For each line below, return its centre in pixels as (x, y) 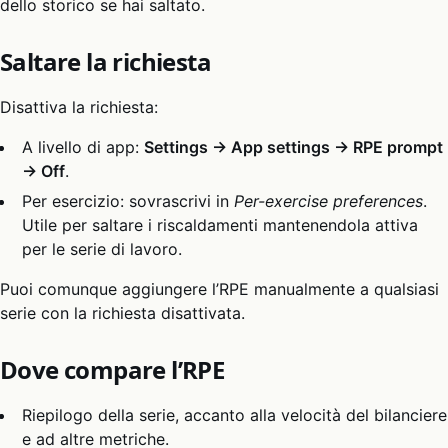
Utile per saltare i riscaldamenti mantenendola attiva (220, 225)
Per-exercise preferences (329, 201)
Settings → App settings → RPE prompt (294, 147)
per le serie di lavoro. (102, 249)
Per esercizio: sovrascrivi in (128, 201)
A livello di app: (83, 147)
